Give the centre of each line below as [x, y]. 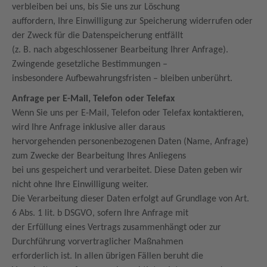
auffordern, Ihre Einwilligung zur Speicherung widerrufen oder [132, 21]
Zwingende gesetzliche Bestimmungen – [91, 64]
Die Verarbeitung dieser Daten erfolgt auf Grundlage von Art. [131, 199]
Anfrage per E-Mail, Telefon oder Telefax [94, 99]
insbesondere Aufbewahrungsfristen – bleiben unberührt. [123, 79]
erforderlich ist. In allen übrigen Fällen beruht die [108, 256]
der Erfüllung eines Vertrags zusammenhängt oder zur [117, 228]
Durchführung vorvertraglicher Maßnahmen [99, 242]
